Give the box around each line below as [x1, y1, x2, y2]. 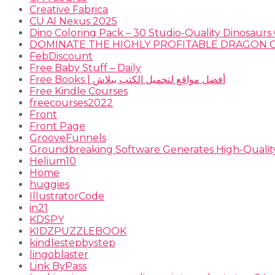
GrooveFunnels [29, 131, 106, 144]
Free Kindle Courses [29, 85, 128, 97]
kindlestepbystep [29, 236, 115, 249]
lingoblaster [29, 248, 88, 260]
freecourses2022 [29, 96, 113, 109]
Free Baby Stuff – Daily [29, 61, 141, 74]
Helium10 [29, 155, 76, 167]
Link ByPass [29, 260, 87, 272]
